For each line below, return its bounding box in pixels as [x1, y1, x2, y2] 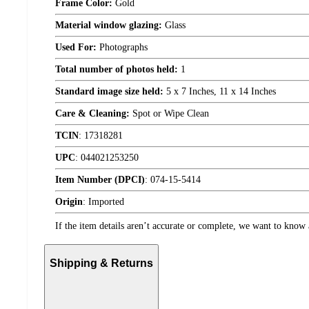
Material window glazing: [55, 20, 162, 31]
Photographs [97, 42, 148, 53]
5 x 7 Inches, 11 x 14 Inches [163, 86, 276, 97]
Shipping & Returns [50, 257, 153, 269]
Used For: [55, 42, 97, 53]
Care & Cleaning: [55, 108, 130, 119]
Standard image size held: [55, 86, 163, 97]
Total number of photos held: [55, 64, 178, 75]
